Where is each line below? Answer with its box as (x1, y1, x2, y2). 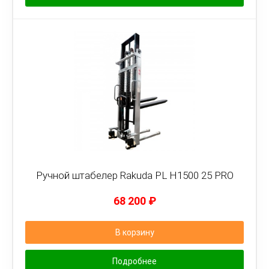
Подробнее (112, 256, 157, 266)
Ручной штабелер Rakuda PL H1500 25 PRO (35, 169, 234, 181)
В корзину (115, 228, 154, 237)
